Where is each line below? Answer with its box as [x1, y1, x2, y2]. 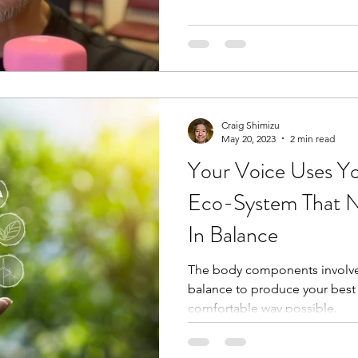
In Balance [188, 218, 278, 251]
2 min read [290, 132, 335, 145]
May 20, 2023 [221, 132, 276, 145]
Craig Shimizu [221, 118, 280, 131]
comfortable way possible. [188, 300, 337, 316]
